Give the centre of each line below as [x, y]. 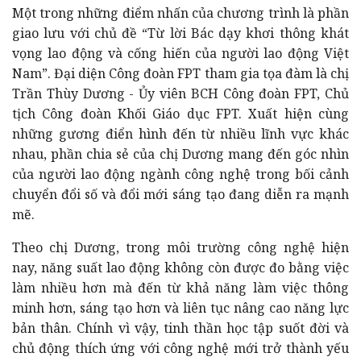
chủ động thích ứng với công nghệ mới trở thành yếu [180, 348]
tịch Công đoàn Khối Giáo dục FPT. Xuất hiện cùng [180, 113]
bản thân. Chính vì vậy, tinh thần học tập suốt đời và [180, 328]
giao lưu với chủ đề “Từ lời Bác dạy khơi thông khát [180, 33]
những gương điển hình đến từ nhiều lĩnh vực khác [180, 133]
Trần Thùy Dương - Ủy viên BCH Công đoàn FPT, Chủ [180, 93]
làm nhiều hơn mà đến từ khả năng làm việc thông [180, 287]
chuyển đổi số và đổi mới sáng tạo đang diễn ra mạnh [180, 194]
